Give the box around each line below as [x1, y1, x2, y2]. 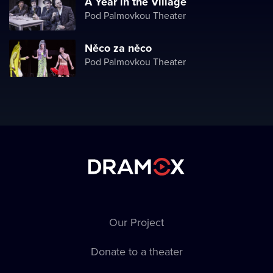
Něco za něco [85, 40, 152, 56]
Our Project [109, 214, 164, 230]
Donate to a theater [90, 244, 183, 259]
